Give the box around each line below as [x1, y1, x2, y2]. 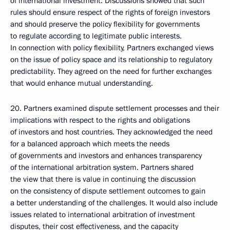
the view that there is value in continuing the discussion [10, 174, 196, 184]
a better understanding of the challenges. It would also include [10, 198, 218, 208]
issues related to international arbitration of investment [10, 209, 195, 220]
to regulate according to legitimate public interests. [10, 31, 182, 41]
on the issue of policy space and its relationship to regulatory [10, 54, 212, 65]
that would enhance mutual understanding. [10, 78, 153, 88]
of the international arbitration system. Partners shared [10, 162, 194, 172]
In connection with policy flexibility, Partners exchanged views [10, 43, 214, 53]
